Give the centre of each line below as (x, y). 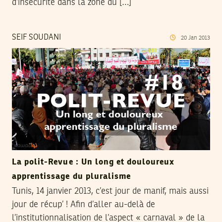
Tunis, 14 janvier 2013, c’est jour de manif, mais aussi (110, 191)
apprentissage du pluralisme (72, 176)
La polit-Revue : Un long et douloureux (93, 162)
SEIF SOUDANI (36, 38)
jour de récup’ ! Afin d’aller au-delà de (83, 204)
